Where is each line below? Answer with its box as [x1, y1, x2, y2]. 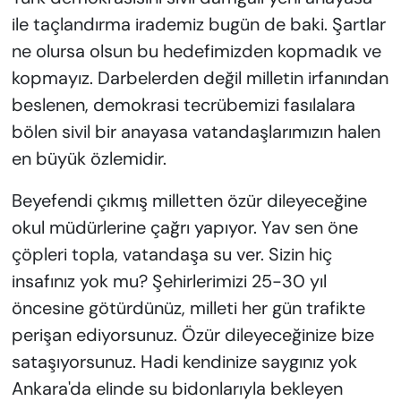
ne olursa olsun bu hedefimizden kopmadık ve [11, 39, 381, 64]
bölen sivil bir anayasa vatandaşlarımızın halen [11, 120, 380, 144]
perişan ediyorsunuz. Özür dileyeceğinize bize [11, 323, 374, 347]
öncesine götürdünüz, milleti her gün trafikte [11, 296, 365, 320]
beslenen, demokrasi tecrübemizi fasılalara [11, 93, 355, 117]
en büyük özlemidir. [11, 147, 166, 171]
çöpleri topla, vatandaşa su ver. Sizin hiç [11, 243, 332, 267]
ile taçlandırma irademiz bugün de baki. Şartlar [11, 13, 386, 37]
